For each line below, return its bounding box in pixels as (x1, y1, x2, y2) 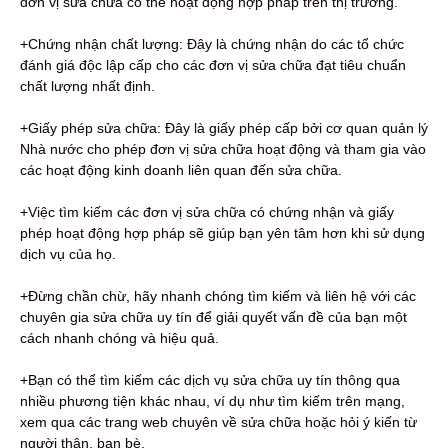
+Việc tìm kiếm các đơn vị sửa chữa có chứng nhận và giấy (20, 203, 394, 220)
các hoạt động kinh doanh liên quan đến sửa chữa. (20, 161, 342, 178)
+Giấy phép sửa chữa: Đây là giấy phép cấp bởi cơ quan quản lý (20, 119, 428, 136)
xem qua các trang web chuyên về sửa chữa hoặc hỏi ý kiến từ (20, 413, 417, 430)
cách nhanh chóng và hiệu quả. (20, 329, 219, 346)
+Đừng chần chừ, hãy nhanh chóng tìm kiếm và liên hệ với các (20, 287, 416, 304)
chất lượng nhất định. (20, 77, 155, 94)
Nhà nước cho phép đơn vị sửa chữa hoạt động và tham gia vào (20, 140, 426, 157)
